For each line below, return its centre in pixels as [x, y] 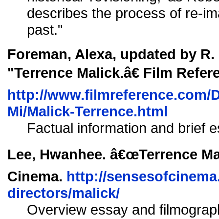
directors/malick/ [64, 193]
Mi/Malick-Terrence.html [88, 111]
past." [45, 29]
